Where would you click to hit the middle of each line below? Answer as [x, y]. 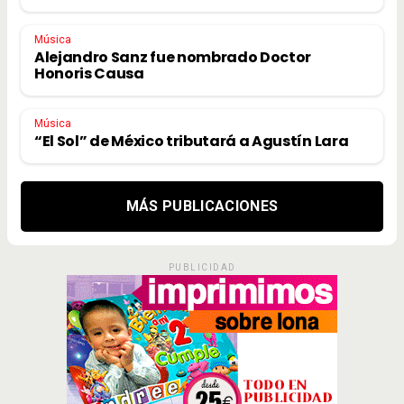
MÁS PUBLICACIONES [202, 206]
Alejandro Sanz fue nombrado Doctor [173, 57]
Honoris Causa [89, 73]
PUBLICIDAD [202, 267]
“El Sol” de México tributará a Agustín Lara [192, 141]
